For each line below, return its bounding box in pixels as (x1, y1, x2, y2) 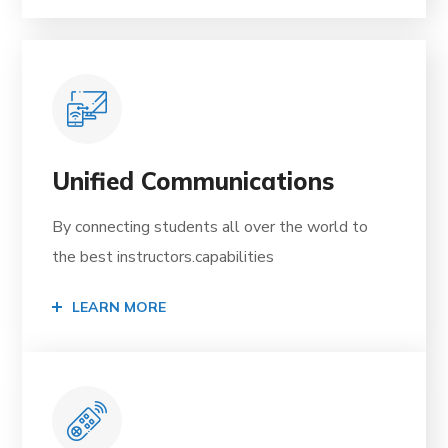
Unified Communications (52, 166, 335, 197)
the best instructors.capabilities (52, 246, 275, 269)
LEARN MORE (72, 298, 167, 317)
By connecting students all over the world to (52, 216, 369, 239)
